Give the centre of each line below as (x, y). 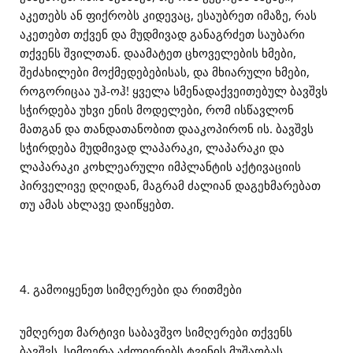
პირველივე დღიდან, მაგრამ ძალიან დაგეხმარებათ (170, 185)
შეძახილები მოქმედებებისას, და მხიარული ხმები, (165, 72)
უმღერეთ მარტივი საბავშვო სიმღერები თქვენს (156, 332)
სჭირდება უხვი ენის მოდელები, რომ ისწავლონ (157, 110)
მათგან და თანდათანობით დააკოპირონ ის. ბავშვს (167, 128)
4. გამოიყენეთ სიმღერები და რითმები (131, 289)
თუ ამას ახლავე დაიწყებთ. (97, 204)
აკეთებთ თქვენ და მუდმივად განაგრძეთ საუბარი (162, 34)
